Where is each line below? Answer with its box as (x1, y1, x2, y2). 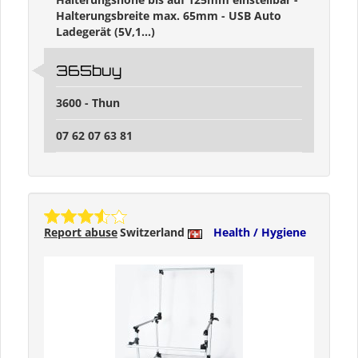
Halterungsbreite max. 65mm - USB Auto (56, 8, 281, 24)
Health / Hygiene (213, 225, 306, 241)
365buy (56, 62, 121, 80)
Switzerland (120, 225, 188, 241)
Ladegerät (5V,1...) (56, 24, 155, 40)
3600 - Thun (56, 95, 120, 111)
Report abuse (44, 225, 117, 241)
